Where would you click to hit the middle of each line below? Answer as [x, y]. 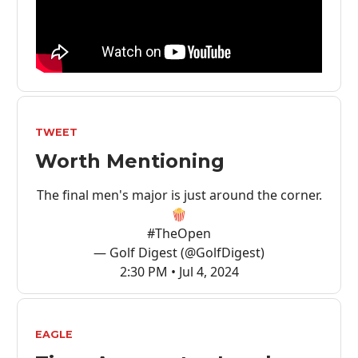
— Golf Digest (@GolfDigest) [179, 253]
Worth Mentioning [130, 161]
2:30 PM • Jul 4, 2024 [179, 272]
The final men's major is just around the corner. [179, 195]
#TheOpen [179, 234]
